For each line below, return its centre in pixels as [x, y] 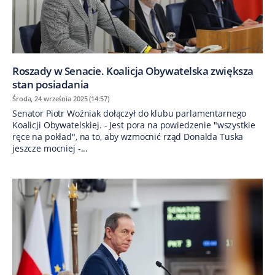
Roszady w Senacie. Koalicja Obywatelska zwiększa [133, 71]
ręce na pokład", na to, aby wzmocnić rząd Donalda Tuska [128, 137]
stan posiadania [51, 85]
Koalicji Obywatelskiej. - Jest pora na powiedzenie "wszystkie [134, 125]
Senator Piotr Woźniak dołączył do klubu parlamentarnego [130, 114]
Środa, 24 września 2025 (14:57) [61, 99]
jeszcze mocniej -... [50, 149]
